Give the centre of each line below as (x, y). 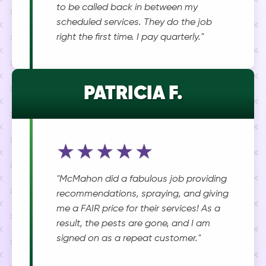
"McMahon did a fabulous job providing (142, 179)
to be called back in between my (127, 8)
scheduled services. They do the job (134, 23)
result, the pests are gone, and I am (133, 224)
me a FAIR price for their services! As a (138, 209)
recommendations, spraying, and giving (142, 194)
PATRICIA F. (133, 94)
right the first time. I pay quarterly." (130, 37)
